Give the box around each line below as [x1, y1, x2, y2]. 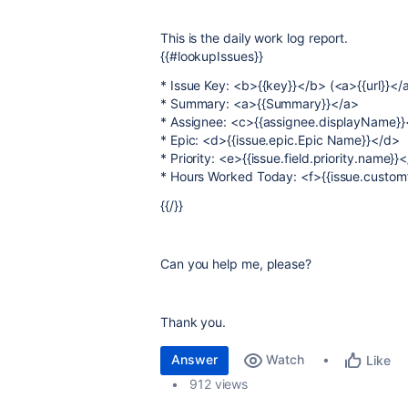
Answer [171, 352, 218, 367]
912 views [189, 376, 249, 392]
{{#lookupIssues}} [160, 48, 263, 64]
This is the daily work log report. [160, 30, 349, 46]
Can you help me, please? [160, 256, 311, 271]
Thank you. [160, 314, 227, 330]
